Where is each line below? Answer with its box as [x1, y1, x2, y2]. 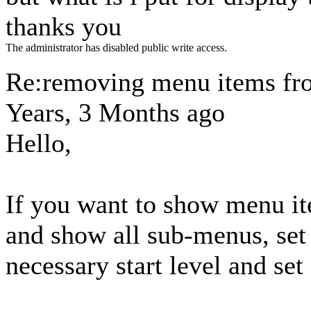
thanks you [6, 12, 121, 41]
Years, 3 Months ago [6, 98, 225, 127]
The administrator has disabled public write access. [6, 42, 227, 53]
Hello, [6, 128, 72, 158]
